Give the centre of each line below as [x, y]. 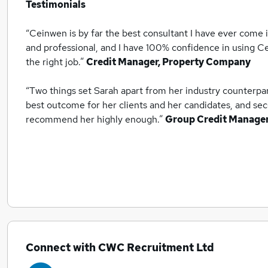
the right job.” [56, 62]
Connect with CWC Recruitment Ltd [120, 247]
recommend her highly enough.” [95, 119]
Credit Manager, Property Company [168, 62]
